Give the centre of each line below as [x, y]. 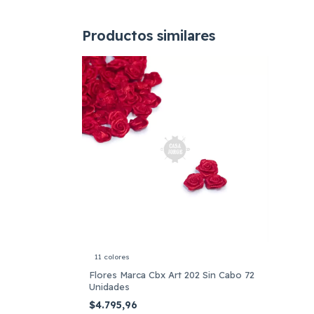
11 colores [112, 257]
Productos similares [149, 36]
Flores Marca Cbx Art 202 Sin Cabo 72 [172, 275]
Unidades [109, 287]
